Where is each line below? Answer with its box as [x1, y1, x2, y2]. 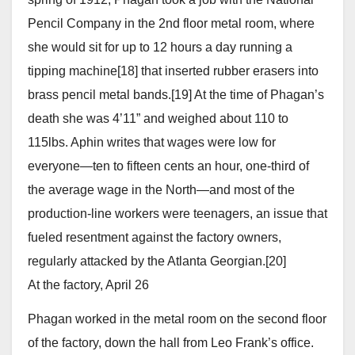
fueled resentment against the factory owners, [28, 230, 281, 244]
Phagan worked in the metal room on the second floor [28, 311, 326, 326]
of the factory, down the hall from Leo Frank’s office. [28, 335, 314, 349]
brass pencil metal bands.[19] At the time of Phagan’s [28, 87, 324, 101]
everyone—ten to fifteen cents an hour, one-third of [28, 158, 309, 173]
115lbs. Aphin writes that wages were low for [28, 135, 276, 149]
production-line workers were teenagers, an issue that [28, 206, 327, 220]
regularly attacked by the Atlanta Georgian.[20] [28, 254, 286, 268]
